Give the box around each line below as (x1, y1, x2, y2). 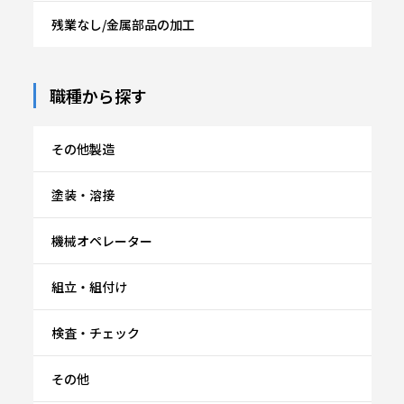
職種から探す (49, 83, 147, 107)
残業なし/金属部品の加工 (50, 14, 195, 33)
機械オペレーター (50, 231, 152, 250)
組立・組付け (50, 277, 127, 296)
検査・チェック (50, 323, 140, 342)
